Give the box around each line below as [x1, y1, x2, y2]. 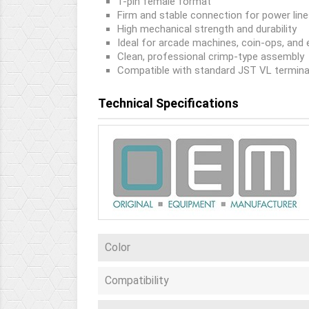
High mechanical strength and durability [117, 23, 297, 35]
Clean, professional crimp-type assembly [117, 50, 304, 63]
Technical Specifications [98, 96, 239, 110]
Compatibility [105, 274, 169, 287]
